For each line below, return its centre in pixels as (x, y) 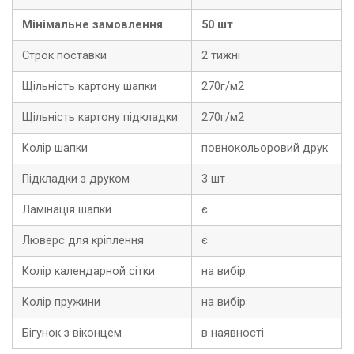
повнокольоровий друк (265, 148)
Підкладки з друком (76, 179)
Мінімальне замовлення (92, 24)
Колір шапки (55, 148)
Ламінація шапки (67, 209)
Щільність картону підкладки (100, 117)
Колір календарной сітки (88, 271)
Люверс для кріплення (83, 240)
